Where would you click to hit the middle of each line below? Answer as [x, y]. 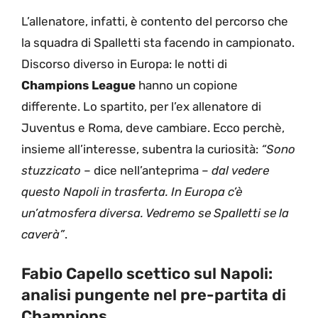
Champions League [78, 86]
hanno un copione [187, 86]
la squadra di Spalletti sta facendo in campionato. [158, 43]
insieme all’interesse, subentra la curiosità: [141, 149]
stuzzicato [53, 171]
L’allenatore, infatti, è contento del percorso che [155, 22]
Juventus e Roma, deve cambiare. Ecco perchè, [153, 128]
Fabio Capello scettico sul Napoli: [147, 273]
